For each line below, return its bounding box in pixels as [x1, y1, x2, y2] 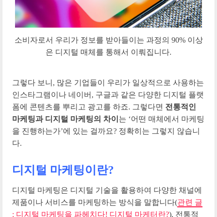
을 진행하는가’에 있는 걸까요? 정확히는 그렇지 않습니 [12, 127, 200, 136]
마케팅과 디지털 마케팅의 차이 [12, 115, 119, 124]
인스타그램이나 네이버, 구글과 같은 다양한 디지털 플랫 [12, 91, 204, 99]
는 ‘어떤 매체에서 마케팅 [119, 115, 204, 124]
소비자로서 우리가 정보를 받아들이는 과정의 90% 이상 [14, 35, 203, 44]
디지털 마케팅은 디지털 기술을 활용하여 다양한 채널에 [12, 186, 202, 195]
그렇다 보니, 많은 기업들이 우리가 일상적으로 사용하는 [12, 78, 204, 87]
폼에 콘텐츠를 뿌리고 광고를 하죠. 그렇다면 [12, 103, 165, 111]
